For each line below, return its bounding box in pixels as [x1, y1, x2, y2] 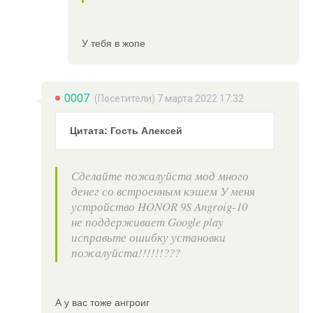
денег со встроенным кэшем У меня [71, 182, 256, 199]
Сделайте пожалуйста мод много [71, 167, 249, 184]
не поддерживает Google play [71, 213, 224, 230]
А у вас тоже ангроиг [55, 297, 150, 309]
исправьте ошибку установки [71, 228, 226, 245]
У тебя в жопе [82, 37, 145, 49]
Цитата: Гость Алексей [70, 124, 183, 136]
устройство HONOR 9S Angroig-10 [71, 198, 248, 214]
